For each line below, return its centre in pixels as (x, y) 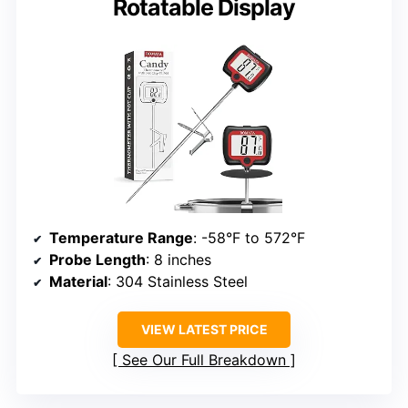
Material (78, 282)
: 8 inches (178, 260)
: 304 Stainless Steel (178, 282)
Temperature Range (121, 238)
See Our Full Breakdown (204, 360)
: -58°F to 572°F (249, 238)
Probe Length (97, 260)
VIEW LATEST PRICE (204, 330)
